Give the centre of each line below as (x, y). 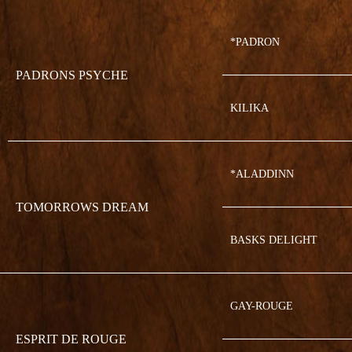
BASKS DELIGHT (273, 240)
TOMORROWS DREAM (82, 207)
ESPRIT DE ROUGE (71, 339)
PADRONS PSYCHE (71, 75)
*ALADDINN (262, 174)
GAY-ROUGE (261, 306)
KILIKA (249, 108)
